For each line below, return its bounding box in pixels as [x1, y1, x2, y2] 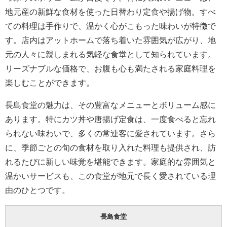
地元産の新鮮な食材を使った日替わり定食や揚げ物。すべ [5, 8, 216, 16]
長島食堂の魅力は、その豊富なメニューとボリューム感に [5, 101, 216, 109]
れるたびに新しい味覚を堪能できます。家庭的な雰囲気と [5, 158, 216, 166]
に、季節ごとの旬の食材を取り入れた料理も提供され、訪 [5, 143, 216, 152]
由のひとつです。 [5, 186, 70, 195]
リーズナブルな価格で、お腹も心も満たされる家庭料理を [5, 64, 216, 73]
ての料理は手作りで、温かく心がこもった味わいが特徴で [5, 22, 216, 30]
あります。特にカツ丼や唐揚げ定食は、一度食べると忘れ [5, 115, 216, 124]
